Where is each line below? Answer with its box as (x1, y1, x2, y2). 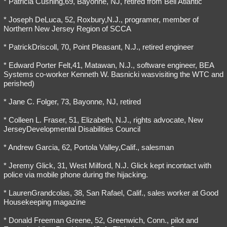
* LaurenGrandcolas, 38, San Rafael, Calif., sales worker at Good (4, 188, 218, 198)
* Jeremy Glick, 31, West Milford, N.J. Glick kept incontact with (4, 161, 211, 170)
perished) (4, 79, 34, 88)
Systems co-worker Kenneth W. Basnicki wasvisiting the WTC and (4, 70, 223, 79)
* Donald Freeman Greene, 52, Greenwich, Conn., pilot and (4, 216, 198, 225)
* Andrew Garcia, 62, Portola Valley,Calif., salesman (4, 143, 174, 152)
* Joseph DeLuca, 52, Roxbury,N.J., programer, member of (4, 15, 199, 24)
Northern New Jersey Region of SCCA (4, 24, 131, 33)
